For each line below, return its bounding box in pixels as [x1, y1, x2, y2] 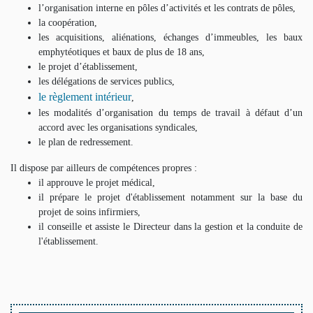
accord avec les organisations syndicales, [38, 122, 198, 133]
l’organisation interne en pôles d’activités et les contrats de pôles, [38, 2, 296, 14]
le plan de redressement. [38, 136, 133, 148]
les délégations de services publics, [38, 75, 175, 87]
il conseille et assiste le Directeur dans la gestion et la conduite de [38, 221, 303, 233]
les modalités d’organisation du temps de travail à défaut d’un [38, 107, 303, 119]
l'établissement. [38, 235, 99, 247]
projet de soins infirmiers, [38, 206, 140, 218]
